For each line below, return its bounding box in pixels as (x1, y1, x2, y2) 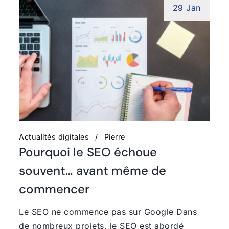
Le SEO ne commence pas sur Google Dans (19, 206, 197, 217)
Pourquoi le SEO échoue (19, 144, 157, 160)
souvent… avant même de (19, 162, 167, 178)
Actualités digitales (19, 132, 89, 141)
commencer (19, 180, 90, 197)
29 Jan (172, 2, 201, 13)
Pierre (104, 132, 125, 141)
